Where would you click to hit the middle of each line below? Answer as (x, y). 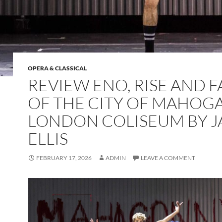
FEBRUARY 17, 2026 (64, 158)
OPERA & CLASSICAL (57, 68)
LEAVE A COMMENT (168, 158)
